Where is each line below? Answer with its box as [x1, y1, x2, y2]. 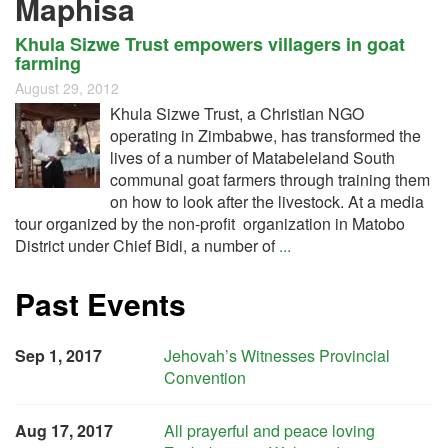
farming [15, 50, 81, 76]
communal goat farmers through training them [110, 168, 430, 191]
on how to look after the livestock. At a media [110, 190, 424, 213]
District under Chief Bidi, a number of [15, 234, 279, 257]
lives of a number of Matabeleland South [110, 146, 395, 169]
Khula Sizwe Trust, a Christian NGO [110, 102, 364, 125]
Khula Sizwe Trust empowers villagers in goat [15, 31, 405, 57]
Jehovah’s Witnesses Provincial [164, 344, 391, 367]
